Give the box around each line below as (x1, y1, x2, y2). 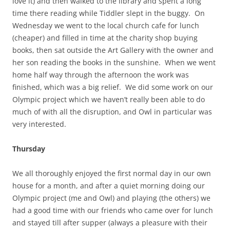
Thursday (12, 144, 45, 154)
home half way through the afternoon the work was (12, 70, 189, 80)
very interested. (12, 119, 66, 129)
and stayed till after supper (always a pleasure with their (12, 218, 207, 228)
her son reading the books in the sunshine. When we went (12, 57, 216, 68)
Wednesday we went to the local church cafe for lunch (12, 21, 199, 31)
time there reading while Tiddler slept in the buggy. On (12, 8, 205, 18)
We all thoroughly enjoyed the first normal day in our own (12, 168, 211, 179)
